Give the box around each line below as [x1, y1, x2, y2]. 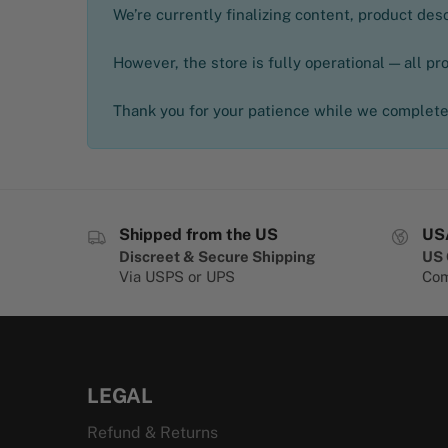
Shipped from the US [119, 224, 278, 244]
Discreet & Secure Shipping [119, 248, 315, 266]
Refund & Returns [87, 422, 218, 442]
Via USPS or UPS [119, 268, 235, 286]
